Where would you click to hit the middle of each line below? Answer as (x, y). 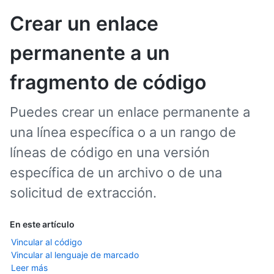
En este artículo (42, 224)
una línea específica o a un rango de (123, 132)
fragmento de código (108, 82)
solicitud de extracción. (83, 193)
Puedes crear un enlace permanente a (130, 112)
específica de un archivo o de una (116, 172)
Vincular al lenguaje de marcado (75, 255)
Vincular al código (46, 242)
